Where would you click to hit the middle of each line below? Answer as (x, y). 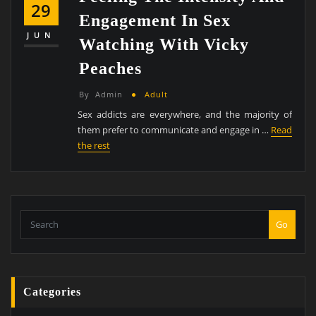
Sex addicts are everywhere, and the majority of (185, 115)
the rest (94, 146)
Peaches (111, 68)
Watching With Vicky (164, 44)
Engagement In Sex (155, 20)
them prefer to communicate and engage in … (175, 130)
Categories (53, 292)
